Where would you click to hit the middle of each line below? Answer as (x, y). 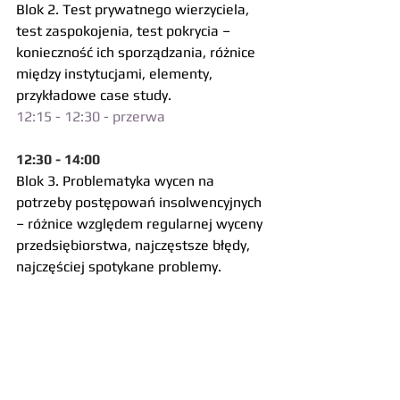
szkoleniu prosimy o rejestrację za (126, 331)
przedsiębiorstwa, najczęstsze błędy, (135, 245)
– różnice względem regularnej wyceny (141, 224)
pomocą (43, 352)
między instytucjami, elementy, (116, 74)
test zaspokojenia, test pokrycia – (125, 31)
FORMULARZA (116, 352)
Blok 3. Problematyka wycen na (117, 181)
